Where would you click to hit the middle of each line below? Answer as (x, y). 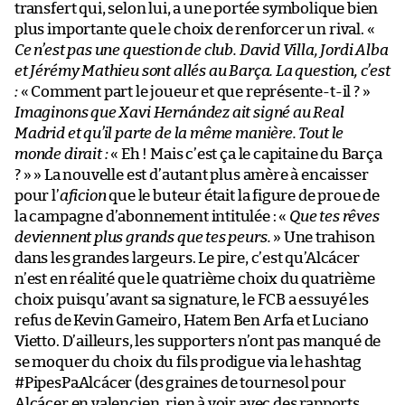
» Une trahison (323, 237)
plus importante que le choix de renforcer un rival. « (196, 29)
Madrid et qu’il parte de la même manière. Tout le (179, 133)
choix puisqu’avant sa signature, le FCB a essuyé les (192, 299)
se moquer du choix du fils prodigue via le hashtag (188, 362)
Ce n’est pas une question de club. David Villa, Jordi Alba (202, 50)
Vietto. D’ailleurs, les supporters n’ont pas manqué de (198, 341)
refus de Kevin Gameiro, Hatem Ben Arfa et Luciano (192, 320)
